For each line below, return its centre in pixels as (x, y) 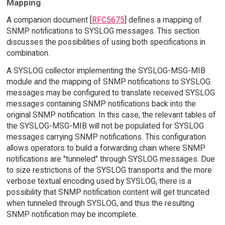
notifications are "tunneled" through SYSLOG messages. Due (110, 159)
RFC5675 (108, 20)
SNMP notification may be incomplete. (72, 214)
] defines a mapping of (163, 20)
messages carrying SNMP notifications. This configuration (106, 137)
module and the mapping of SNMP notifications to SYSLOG (108, 81)
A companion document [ (49, 20)
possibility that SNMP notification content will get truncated (108, 192)
